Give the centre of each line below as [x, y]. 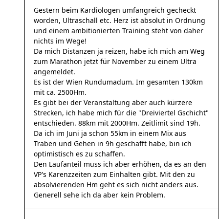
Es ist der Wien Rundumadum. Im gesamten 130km [118, 82]
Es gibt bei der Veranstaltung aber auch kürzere [113, 102]
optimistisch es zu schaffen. [79, 154]
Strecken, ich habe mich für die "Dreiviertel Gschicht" [121, 113]
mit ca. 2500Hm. [60, 92]
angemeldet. [55, 72]
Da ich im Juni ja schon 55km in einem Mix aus [110, 133]
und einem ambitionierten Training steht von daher [119, 31]
